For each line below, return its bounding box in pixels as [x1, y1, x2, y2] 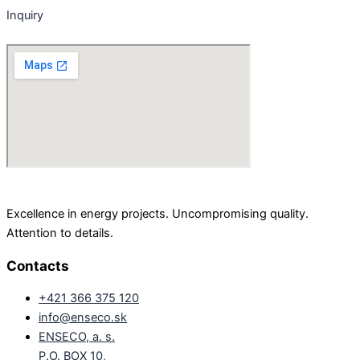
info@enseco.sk [39, 309, 127, 325]
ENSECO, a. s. [39, 329, 115, 344]
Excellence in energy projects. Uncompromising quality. [6, 207, 309, 222]
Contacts [6, 256, 69, 274]
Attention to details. [6, 226, 113, 241]
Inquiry [6, 7, 43, 22]
